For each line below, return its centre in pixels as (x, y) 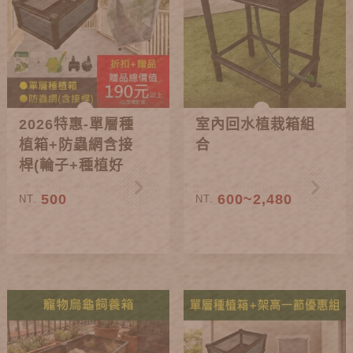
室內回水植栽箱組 (256, 125)
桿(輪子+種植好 (72, 166)
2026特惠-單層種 (77, 125)
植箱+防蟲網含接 (76, 145)
